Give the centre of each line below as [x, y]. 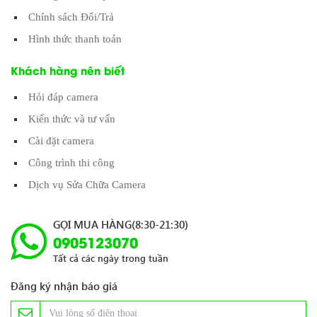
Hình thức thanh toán [75, 39]
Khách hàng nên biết [68, 70]
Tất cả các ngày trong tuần [111, 258]
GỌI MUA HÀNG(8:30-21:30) [121, 224]
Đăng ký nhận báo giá [64, 286]
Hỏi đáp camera [63, 97]
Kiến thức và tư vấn [72, 119]
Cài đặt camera [61, 140]
